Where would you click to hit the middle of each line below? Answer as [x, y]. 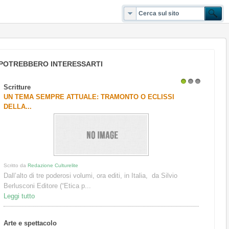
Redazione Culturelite [53, 165]
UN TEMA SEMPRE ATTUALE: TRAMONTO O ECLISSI [89, 97]
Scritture [17, 87]
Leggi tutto [19, 196]
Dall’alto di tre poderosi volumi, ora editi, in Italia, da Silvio [91, 175]
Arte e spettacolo [30, 223]
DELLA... [18, 107]
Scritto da [16, 165]
